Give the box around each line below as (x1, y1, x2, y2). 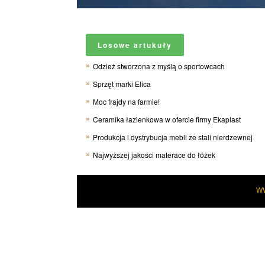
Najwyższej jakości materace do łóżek (93, 149, 215, 160)
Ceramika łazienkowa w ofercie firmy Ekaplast (93, 114, 241, 124)
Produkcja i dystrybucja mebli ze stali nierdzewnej (93, 131, 253, 142)
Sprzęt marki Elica (93, 78, 151, 89)
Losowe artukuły (98, 39, 172, 50)
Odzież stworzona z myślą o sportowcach (93, 60, 225, 71)
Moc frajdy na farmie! (93, 96, 160, 106)
